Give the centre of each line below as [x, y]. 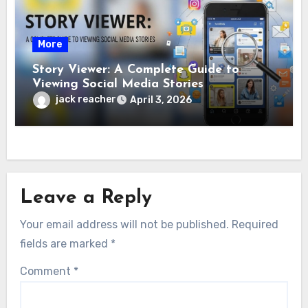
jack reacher [86, 99]
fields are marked [65, 243]
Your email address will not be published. [124, 224]
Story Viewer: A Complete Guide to [136, 69]
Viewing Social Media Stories [118, 84]
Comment [46, 272]
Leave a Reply [86, 198]
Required [255, 224]
